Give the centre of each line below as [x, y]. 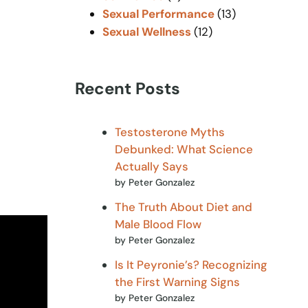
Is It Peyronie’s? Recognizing [191, 265]
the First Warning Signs [177, 282]
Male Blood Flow [158, 224]
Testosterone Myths [169, 132]
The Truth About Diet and [183, 207]
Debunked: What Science [184, 149]
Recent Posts [127, 88]
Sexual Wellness [146, 32]
